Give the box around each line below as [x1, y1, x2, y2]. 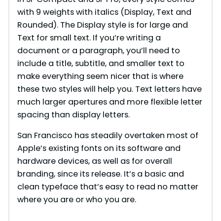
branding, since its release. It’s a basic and [17, 168, 184, 180]
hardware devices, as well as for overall [17, 155, 172, 167]
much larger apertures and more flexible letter [17, 96, 202, 108]
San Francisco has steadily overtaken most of [17, 130, 198, 141]
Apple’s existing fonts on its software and [17, 143, 181, 154]
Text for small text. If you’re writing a [17, 32, 161, 43]
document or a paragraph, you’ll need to [17, 44, 180, 56]
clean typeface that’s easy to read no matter [17, 181, 198, 192]
